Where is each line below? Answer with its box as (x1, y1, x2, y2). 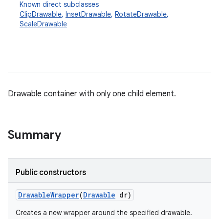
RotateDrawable (115, 10, 167, 19)
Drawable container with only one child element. (8, 89, 176, 99)
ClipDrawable (20, 10, 62, 19)
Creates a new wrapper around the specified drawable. (16, 208, 192, 217)
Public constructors (16, 168, 86, 177)
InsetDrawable (66, 10, 111, 19)
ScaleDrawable (20, 20, 67, 28)
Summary (8, 128, 61, 142)
